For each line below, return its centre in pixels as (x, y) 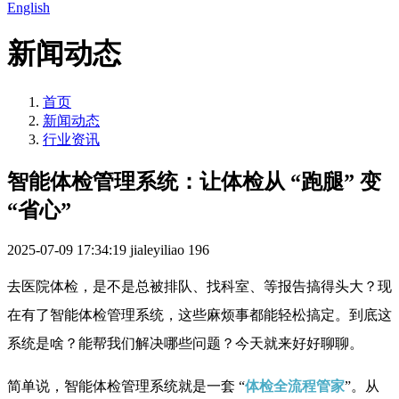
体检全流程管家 (295, 386)
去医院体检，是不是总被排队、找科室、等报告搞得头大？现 (199, 286)
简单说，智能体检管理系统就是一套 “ (126, 386)
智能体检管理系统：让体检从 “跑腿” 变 (194, 181)
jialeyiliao (157, 249)
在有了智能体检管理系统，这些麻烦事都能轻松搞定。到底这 (199, 314)
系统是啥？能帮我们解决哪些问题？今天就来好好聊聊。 (185, 343)
